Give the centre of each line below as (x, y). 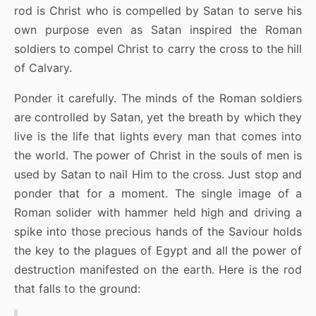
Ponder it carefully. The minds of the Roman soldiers (158, 98)
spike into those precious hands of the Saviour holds (158, 232)
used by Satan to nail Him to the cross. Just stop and (158, 175)
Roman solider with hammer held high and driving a (158, 213)
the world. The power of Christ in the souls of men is (158, 156)
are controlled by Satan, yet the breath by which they (158, 117)
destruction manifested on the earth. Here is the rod (158, 270)
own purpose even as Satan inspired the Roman (158, 30)
